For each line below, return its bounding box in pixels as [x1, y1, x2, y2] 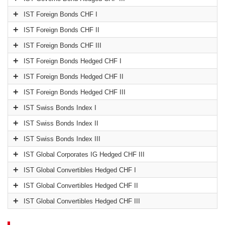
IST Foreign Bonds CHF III [24, 42, 101, 50]
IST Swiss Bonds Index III [24, 135, 100, 143]
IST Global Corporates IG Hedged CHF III [24, 151, 145, 159]
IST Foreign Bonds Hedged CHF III [24, 88, 126, 96]
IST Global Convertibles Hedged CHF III [24, 197, 140, 205]
